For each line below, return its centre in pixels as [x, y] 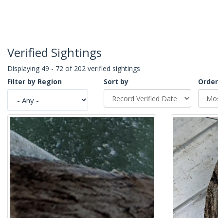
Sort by [116, 82]
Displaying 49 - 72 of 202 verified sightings [74, 69]
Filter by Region [35, 82]
